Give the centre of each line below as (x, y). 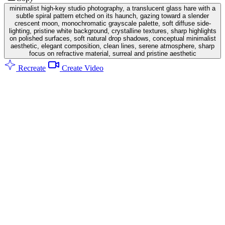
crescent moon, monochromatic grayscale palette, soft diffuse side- (113, 23)
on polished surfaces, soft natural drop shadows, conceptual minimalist (113, 38)
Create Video (82, 68)
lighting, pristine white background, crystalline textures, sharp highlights (113, 31)
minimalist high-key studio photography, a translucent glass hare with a (113, 8)
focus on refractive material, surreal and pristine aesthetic (113, 53)
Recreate (31, 68)
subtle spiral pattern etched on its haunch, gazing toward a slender (113, 16)
